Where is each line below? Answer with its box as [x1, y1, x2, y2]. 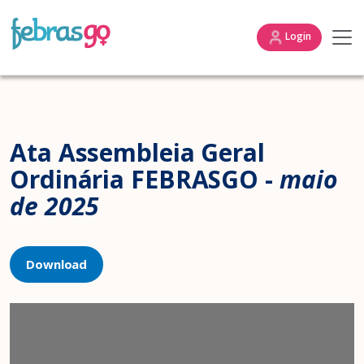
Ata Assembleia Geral [10, 136, 265, 169]
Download [26, 256, 88, 272]
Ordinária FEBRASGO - [10, 162, 279, 196]
